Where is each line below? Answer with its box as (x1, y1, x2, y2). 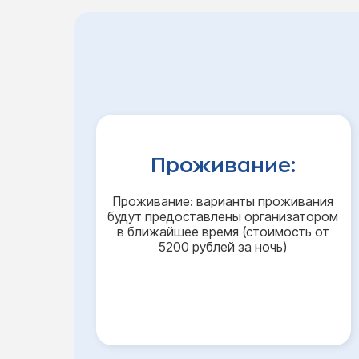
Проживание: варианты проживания (112, 193, 333, 209)
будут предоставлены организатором (107, 208, 338, 224)
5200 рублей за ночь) (159, 239, 287, 255)
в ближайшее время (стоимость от (116, 224, 329, 240)
